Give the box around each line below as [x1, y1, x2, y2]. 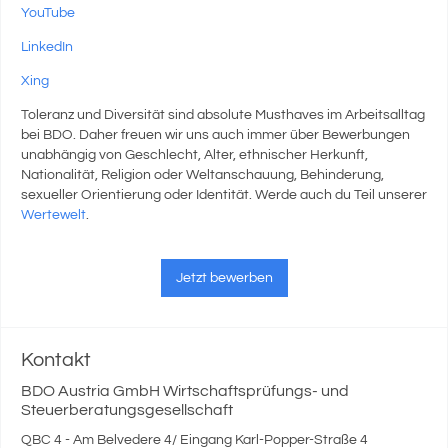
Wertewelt [21, 208, 86, 222]
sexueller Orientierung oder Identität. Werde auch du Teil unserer [21, 188, 427, 202]
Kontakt [21, 350, 91, 370]
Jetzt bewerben [175, 271, 273, 285]
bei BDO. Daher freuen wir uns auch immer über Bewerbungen [21, 128, 410, 142]
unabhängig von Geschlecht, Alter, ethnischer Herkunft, [21, 148, 368, 162]
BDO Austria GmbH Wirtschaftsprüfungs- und [21, 383, 349, 399]
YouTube [21, 6, 75, 20]
